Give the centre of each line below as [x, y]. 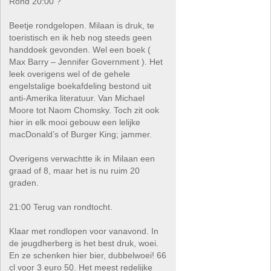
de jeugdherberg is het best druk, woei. [84, 243]
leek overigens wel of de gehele [70, 74]
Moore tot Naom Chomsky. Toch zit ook [84, 110]
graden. [24, 183]
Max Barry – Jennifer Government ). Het [86, 62]
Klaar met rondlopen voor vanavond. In [84, 231]
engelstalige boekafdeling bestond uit [80, 86]
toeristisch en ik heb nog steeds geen [81, 38]
